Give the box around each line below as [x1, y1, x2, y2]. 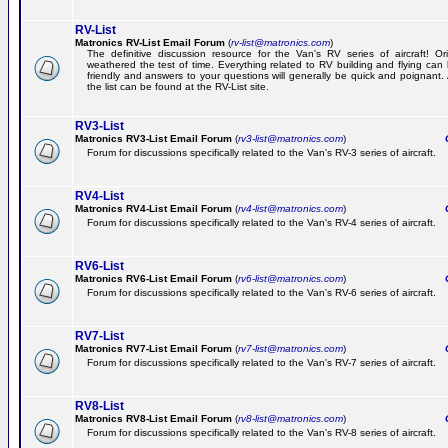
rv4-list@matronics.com [238, 203, 343, 214]
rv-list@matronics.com [231, 37, 330, 48]
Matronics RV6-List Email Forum [75, 273, 232, 284]
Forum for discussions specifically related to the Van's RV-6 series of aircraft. [87, 287, 436, 298]
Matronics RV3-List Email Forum [75, 133, 232, 144]
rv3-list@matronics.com [238, 133, 343, 144]
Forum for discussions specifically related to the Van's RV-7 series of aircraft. [87, 357, 436, 368]
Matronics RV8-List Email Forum [75, 413, 232, 424]
